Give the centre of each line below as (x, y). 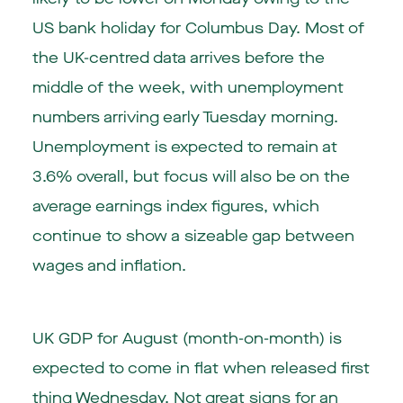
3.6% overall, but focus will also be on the (191, 177)
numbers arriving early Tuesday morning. (185, 118)
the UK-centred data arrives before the (178, 58)
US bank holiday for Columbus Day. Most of (198, 29)
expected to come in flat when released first (201, 369)
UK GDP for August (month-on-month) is (187, 339)
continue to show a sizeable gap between (193, 237)
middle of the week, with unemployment (188, 88)
